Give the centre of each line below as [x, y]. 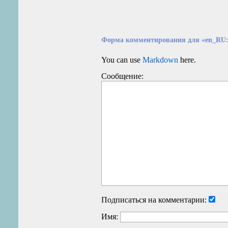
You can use [122, 60]
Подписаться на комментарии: [154, 199]
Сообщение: [122, 76]
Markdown [160, 60]
